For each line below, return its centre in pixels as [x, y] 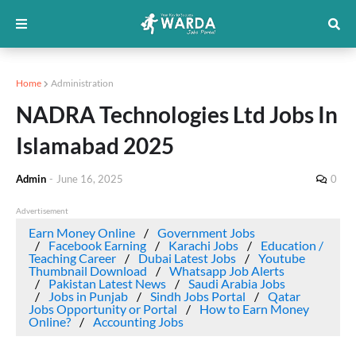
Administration [82, 83]
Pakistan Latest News [107, 283]
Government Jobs [206, 232]
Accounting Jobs [138, 321]
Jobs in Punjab [88, 296]
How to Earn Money [254, 309]
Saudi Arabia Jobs [237, 283]
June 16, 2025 [90, 179]
